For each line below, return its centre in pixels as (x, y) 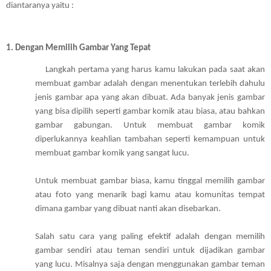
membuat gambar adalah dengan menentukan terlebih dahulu (150, 84)
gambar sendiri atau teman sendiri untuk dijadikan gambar (150, 251)
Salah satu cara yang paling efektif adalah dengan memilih (150, 237)
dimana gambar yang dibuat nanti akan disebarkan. (129, 209)
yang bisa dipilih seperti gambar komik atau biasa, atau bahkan (150, 112)
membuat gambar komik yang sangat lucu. (113, 154)
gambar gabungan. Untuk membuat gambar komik (150, 126)
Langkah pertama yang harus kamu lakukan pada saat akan (26, 70)
